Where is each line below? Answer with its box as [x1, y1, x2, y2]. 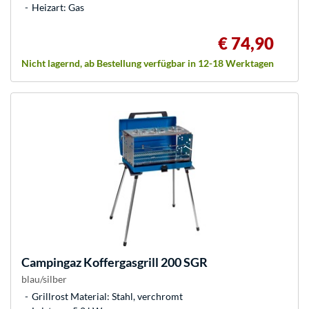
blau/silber [21, 273, 67, 286]
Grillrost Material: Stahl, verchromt [32, 290, 183, 303]
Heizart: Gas [32, 1, 84, 14]
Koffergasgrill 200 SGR [81, 255, 208, 270]
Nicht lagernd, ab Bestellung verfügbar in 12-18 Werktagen [21, 57, 274, 70]
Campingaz [21, 255, 81, 270]
